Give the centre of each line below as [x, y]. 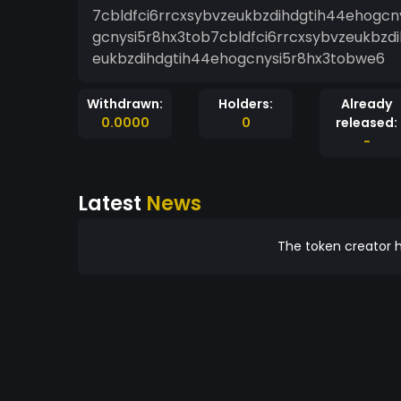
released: [367, 123]
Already [367, 104]
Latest [112, 203]
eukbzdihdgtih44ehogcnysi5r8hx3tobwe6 [239, 59]
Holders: [246, 104]
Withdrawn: [125, 104]
